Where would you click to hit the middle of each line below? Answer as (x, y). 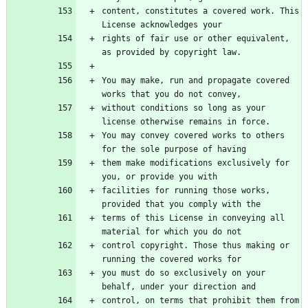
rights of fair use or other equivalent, (196, 39)
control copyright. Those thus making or (196, 246)
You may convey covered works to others (193, 136)
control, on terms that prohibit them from (200, 301)
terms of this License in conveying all (193, 218)
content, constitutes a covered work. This (200, 11)
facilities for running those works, (186, 191)
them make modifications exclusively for (196, 163)
